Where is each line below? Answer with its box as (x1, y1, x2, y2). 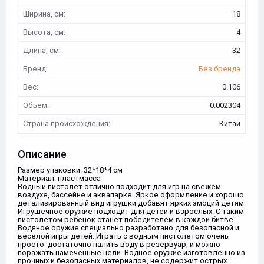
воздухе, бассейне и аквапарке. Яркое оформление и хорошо (18, 190, 244, 200)
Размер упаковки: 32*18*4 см (18, 165, 123, 175)
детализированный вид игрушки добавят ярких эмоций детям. (18, 198, 246, 208)
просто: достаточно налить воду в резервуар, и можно (18, 239, 220, 249)
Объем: (23, 100, 49, 110)
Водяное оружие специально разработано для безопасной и (18, 223, 239, 233)
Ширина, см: (23, 9, 65, 19)
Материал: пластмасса (18, 173, 101, 183)
